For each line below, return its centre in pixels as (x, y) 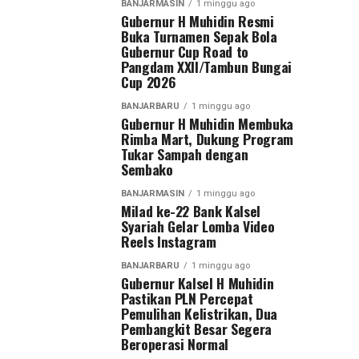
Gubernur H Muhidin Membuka (207, 123)
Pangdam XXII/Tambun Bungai (206, 66)
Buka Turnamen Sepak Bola (199, 36)
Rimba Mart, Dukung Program (207, 138)
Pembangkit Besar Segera (196, 328)
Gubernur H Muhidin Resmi (198, 20)
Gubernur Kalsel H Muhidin (198, 282)
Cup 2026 (149, 81)
